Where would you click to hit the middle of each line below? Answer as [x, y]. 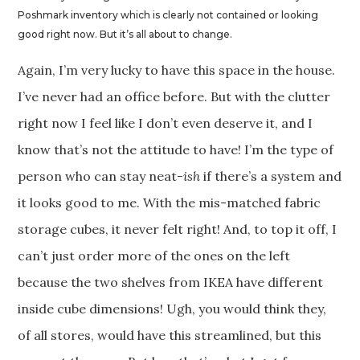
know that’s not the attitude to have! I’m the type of [176, 150]
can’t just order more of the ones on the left [154, 256]
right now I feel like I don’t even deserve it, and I [166, 123]
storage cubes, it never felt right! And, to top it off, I [178, 229]
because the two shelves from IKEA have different [171, 282]
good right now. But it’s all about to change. [125, 35]
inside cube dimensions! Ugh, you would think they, [172, 309]
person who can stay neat [98, 176]
